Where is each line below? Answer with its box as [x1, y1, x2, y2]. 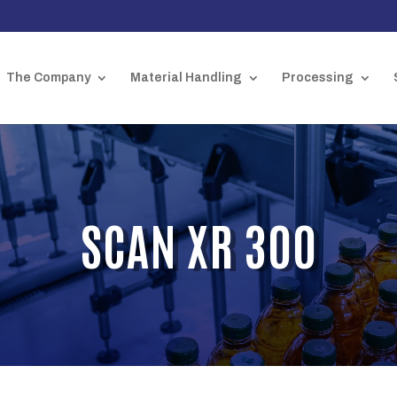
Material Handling [129, 71, 242, 84]
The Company [5, 71, 90, 84]
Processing [281, 71, 354, 84]
